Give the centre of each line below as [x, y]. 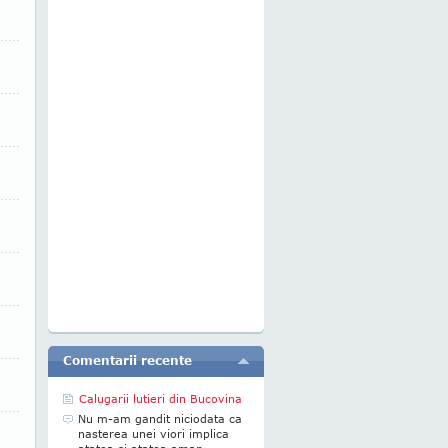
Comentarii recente [127, 360]
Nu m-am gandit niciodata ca [160, 418]
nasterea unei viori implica [153, 433]
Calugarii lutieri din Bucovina [160, 398]
